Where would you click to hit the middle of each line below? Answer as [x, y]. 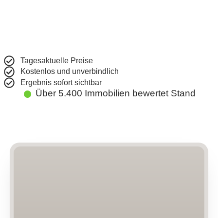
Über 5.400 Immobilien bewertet [103, 93]
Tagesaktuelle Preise [56, 60]
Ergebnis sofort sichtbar [61, 82]
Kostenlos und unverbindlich [69, 72]
